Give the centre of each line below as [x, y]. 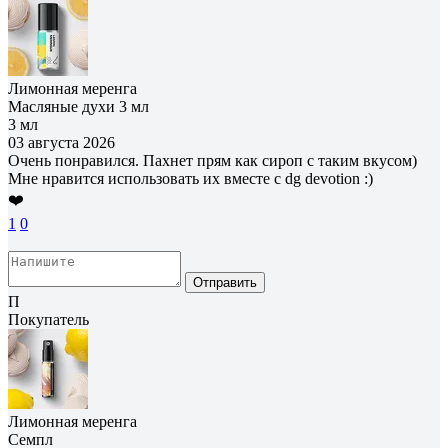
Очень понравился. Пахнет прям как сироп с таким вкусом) [212, 160]
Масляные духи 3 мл [78, 106]
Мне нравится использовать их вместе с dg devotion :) [190, 178]
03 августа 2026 [61, 142]
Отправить [225, 282]
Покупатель [48, 319]
